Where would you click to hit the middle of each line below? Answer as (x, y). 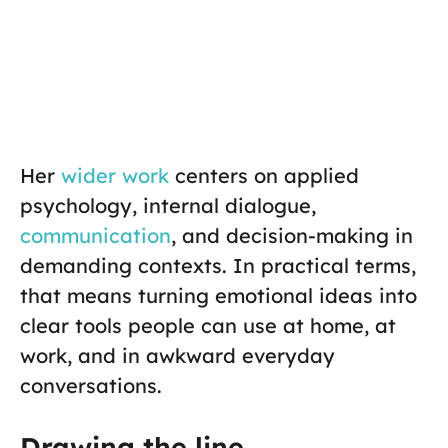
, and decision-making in (292, 236)
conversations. (91, 386)
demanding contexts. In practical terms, (218, 266)
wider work (112, 176)
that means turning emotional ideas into (218, 296)
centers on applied (264, 176)
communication (95, 236)
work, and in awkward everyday (177, 356)
